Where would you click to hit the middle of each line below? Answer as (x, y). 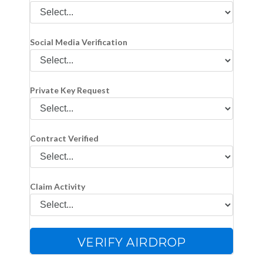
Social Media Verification (79, 42)
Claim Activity (58, 187)
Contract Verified (64, 139)
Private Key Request (70, 90)
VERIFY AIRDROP (131, 243)
